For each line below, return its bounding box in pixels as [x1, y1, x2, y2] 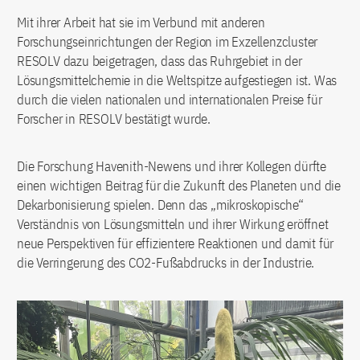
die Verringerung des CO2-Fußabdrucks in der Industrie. [17, 254, 315, 272]
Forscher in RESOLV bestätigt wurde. [17, 110, 211, 129]
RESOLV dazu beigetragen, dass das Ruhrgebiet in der [17, 52, 302, 71]
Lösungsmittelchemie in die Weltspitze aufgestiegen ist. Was [17, 72, 337, 90]
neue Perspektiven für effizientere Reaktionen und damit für [17, 235, 334, 253]
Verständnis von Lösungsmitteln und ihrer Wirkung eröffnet [17, 215, 329, 234]
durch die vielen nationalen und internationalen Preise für [17, 91, 322, 109]
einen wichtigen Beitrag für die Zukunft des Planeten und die [17, 177, 341, 195]
